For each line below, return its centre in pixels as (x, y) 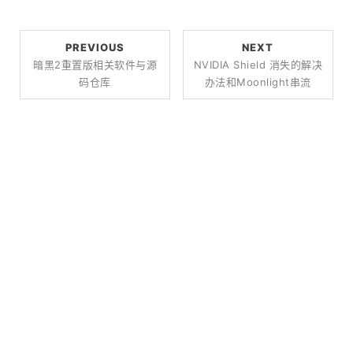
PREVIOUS (95, 48)
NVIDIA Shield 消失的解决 (258, 65)
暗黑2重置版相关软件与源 (95, 65)
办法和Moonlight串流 (258, 82)
